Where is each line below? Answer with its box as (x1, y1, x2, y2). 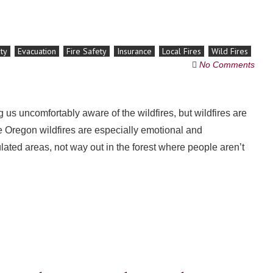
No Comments (199, 60, 255, 69)
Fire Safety (66, 46, 107, 57)
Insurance (117, 46, 152, 57)
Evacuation (18, 46, 56, 57)
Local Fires (162, 46, 201, 57)
